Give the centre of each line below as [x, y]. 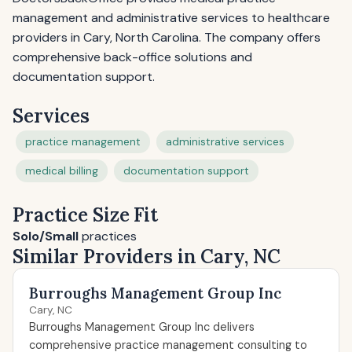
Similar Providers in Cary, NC [147, 257]
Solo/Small [46, 236]
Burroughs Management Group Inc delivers [142, 327]
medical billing [62, 171]
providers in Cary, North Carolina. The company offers [167, 37]
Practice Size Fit [85, 215]
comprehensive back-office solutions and [132, 57]
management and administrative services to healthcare [171, 18]
